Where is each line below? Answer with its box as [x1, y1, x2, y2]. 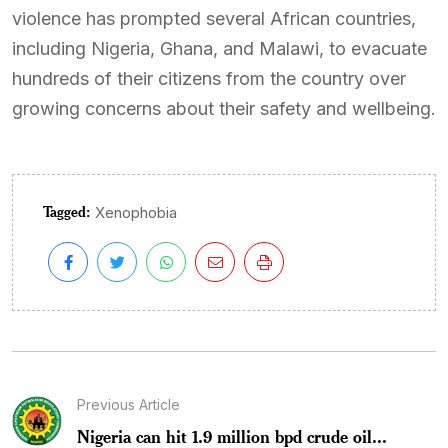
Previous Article [77, 396, 180, 413]
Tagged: [43, 202, 90, 221]
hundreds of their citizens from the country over [12, 68, 406, 89]
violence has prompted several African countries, [12, 8, 416, 29]
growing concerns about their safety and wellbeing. [12, 98, 436, 119]
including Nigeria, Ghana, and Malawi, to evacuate [12, 38, 427, 59]
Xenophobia [95, 203, 177, 222]
